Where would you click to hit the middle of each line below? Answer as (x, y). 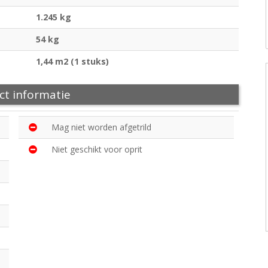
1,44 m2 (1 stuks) (72, 62)
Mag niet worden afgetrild (101, 127)
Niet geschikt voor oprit (97, 150)
